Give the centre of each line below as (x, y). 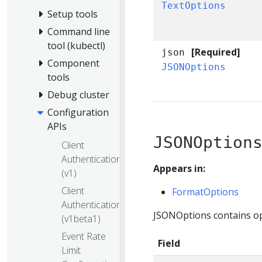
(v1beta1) (81, 218)
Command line (79, 32)
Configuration (78, 113)
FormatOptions (205, 192)
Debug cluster (78, 95)
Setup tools (73, 14)
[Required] (216, 52)
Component (73, 63)
